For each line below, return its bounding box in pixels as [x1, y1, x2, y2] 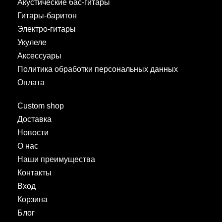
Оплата [17, 78, 45, 87]
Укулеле [17, 38, 47, 47]
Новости [17, 128, 49, 137]
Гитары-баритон [17, 11, 77, 20]
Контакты [17, 168, 52, 177]
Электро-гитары [17, 24, 76, 33]
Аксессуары [17, 51, 61, 60]
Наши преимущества [17, 155, 95, 164]
